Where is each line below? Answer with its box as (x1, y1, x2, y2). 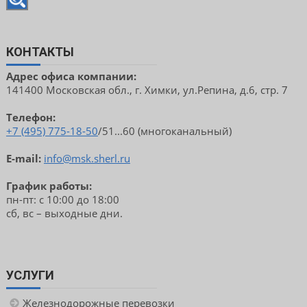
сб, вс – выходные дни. (5, 206, 123, 221)
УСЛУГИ (5, 268, 54, 283)
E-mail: (5, 151, 41, 166)
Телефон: (5, 110, 56, 125)
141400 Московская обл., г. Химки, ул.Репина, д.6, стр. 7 (5, 83, 288, 97)
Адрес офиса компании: (5, 69, 139, 84)
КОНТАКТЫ (5, 45, 74, 60)
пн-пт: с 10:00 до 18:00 (5, 193, 119, 207)
